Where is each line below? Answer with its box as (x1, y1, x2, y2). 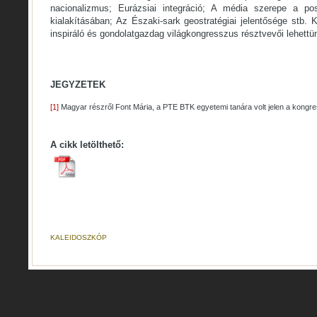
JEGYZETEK (50, 79, 105, 90)
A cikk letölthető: (50, 139, 124, 150)
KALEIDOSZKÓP (50, 234, 107, 241)
